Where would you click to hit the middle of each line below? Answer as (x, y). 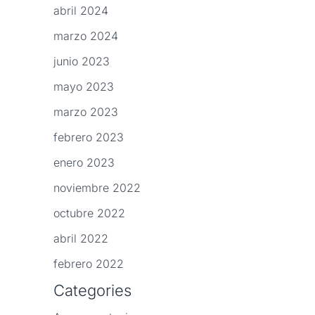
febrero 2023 (89, 137)
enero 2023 (84, 163)
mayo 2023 (84, 87)
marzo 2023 (86, 112)
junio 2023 (82, 62)
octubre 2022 (89, 213)
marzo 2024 (86, 36)
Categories (92, 291)
